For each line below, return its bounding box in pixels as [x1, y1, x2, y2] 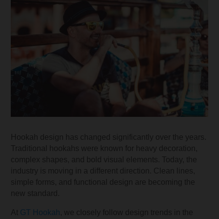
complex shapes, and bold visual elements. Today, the [11, 155, 197, 164]
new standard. [11, 189, 60, 197]
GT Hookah [20, 208, 61, 217]
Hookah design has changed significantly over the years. [11, 132, 207, 141]
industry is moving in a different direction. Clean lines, [11, 166, 196, 175]
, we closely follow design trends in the [60, 208, 194, 217]
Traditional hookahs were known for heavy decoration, [11, 144, 198, 153]
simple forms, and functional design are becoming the [11, 177, 196, 186]
